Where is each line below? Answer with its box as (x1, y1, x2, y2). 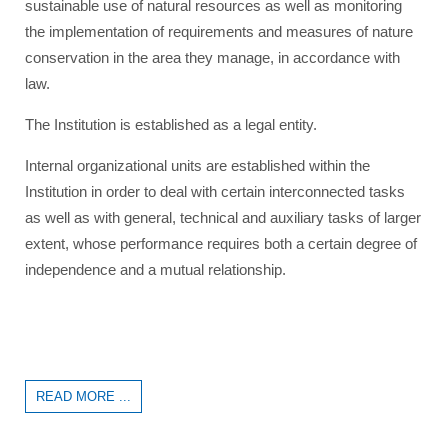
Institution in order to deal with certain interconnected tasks (25, 183, 405, 200)
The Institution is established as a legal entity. (25, 116, 317, 133)
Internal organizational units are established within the (25, 157, 370, 174)
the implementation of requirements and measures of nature (25, 23, 413, 40)
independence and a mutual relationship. (25, 261, 286, 278)
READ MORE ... (36, 389, 131, 404)
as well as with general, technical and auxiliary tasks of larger (25, 209, 421, 226)
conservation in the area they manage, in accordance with (25, 49, 400, 66)
